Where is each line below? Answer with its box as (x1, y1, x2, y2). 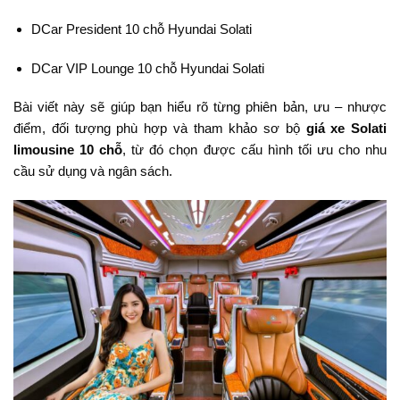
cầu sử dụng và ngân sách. (13, 163, 172, 179)
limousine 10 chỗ (13, 142, 123, 157)
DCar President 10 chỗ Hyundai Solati (30, 21, 252, 37)
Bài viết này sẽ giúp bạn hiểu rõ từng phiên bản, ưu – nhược (13, 99, 387, 114)
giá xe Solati (305, 121, 387, 136)
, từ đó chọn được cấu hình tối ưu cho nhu (122, 142, 387, 157)
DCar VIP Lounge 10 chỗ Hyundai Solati (30, 60, 264, 76)
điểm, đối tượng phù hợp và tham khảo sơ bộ (13, 121, 306, 136)
